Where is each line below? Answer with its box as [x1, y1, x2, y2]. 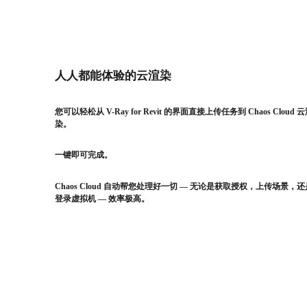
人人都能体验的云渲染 [55, 69, 171, 82]
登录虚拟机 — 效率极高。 [55, 193, 153, 204]
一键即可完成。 [55, 150, 114, 160]
